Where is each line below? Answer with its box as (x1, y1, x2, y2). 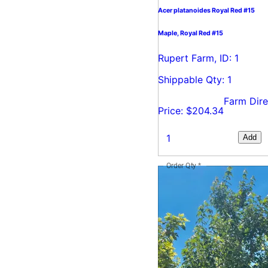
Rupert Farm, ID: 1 (158, 51, 239, 64)
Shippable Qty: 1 (158, 73, 232, 86)
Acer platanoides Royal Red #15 (158, 7, 255, 15)
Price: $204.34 (158, 104, 224, 117)
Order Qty (166, 161, 197, 170)
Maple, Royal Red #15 (158, 29, 223, 37)
